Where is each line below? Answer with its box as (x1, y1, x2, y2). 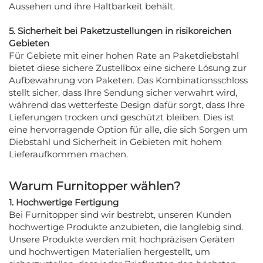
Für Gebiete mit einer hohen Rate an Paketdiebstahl (9, 49, 239, 61)
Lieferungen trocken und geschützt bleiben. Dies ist (9, 111, 234, 123)
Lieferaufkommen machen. (9, 148, 128, 160)
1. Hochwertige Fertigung (9, 196, 119, 208)
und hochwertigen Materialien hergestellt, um (9, 245, 210, 257)
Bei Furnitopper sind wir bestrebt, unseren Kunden (9, 208, 231, 220)
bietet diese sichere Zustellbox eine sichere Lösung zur (9, 62, 247, 73)
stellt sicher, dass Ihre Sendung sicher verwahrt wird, (9, 86, 237, 98)
